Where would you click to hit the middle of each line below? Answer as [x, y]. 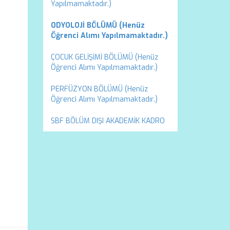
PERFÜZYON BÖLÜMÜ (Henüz [99, 89]
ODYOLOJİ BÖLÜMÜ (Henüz [98, 25]
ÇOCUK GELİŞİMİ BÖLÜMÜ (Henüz [104, 57]
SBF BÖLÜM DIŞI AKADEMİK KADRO [108, 121]
